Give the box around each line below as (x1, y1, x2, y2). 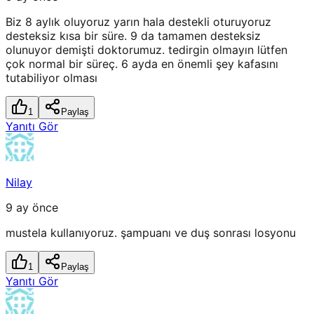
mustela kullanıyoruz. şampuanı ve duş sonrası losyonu (6, 226, 296, 240)
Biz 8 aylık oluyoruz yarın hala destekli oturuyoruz (6, 15, 271, 29)
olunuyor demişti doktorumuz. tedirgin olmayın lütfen (6, 43, 287, 57)
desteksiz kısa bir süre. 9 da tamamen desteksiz (6, 29, 261, 43)
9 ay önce (6, 200, 58, 215)
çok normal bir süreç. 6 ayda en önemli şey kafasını (6, 57, 278, 71)
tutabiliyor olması (6, 71, 97, 86)
